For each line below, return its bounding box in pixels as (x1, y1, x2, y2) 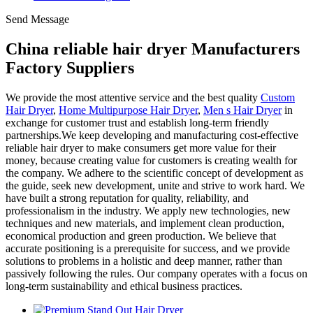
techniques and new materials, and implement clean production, (6, 217, 284, 229)
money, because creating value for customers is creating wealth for (6, 154, 297, 166)
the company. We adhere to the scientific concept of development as (6, 166, 303, 179)
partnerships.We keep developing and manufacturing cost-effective (6, 129, 298, 141)
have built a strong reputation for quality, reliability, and (6, 191, 249, 204)
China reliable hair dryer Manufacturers (6, 39, 300, 58)
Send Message (6, 13, 69, 25)
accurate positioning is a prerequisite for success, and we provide (6, 242, 290, 254)
